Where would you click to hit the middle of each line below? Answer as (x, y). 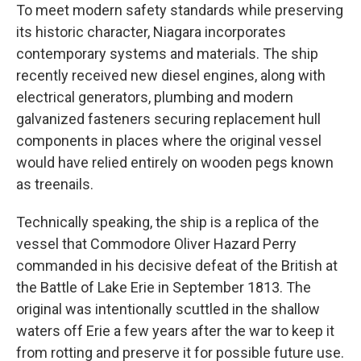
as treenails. (55, 184)
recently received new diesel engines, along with (171, 75)
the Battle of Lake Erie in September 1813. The (164, 287)
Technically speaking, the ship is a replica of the (168, 222)
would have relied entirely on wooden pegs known (175, 162)
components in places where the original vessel (169, 141)
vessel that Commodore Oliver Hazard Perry (156, 244)
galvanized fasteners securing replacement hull (168, 119)
